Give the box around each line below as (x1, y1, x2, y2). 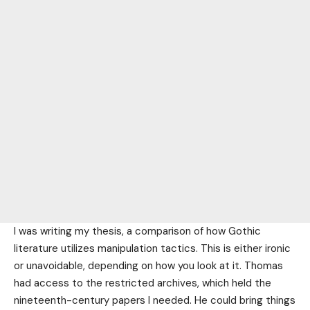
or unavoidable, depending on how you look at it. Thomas (14, 258, 283, 273)
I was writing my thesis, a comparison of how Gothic (14, 224, 261, 238)
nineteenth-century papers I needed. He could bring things (14, 293, 295, 307)
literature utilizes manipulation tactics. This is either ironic (14, 241, 291, 255)
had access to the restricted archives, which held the (14, 275, 271, 290)
